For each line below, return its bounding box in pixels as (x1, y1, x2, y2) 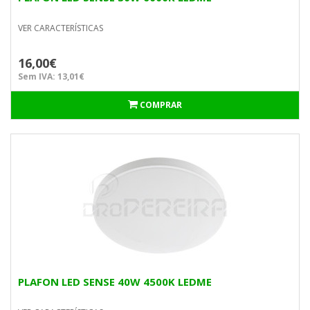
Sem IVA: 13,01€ (18, 71, 84, 82)
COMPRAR (140, 99, 182, 111)
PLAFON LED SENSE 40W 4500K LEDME (18, 275, 212, 289)
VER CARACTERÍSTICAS (18, 22, 103, 34)
